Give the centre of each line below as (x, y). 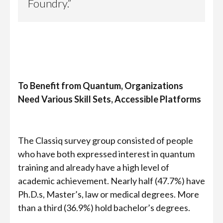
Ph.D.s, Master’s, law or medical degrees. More (109, 194)
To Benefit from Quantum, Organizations (101, 86)
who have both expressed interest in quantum (106, 154)
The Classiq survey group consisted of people (106, 140)
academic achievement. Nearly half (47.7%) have (111, 181)
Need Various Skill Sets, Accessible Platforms (110, 99)
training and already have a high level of (94, 167)
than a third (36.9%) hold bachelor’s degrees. (104, 208)
